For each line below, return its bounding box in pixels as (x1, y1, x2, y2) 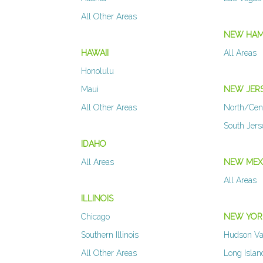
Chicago (81, 212, 110, 222)
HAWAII (81, 48, 109, 58)
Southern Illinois (81, 230, 139, 240)
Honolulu (81, 66, 114, 76)
